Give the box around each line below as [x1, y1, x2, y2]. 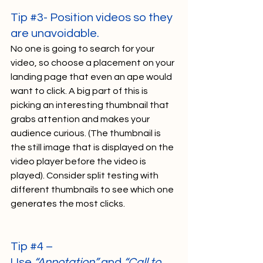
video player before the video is [11, 157, 148, 167]
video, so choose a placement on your [11, 58, 176, 68]
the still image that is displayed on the [11, 143, 176, 153]
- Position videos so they [43, 12, 175, 24]
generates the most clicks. [11, 199, 134, 209]
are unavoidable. [11, 28, 102, 40]
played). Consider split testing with [11, 171, 160, 181]
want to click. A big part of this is [11, 86, 150, 96]
